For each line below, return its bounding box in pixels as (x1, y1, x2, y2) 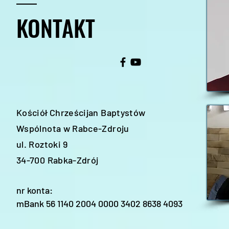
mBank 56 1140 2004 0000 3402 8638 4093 (16, 198, 182, 209)
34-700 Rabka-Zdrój (16, 154, 99, 166)
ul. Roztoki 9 (16, 139, 68, 150)
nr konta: (16, 185, 53, 196)
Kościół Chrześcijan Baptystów (16, 107, 146, 118)
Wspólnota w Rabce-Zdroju (16, 123, 129, 134)
